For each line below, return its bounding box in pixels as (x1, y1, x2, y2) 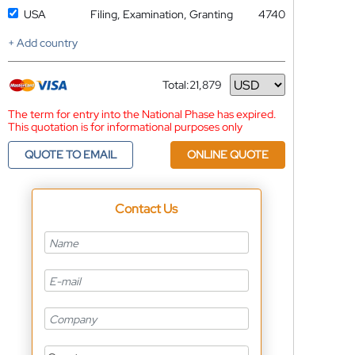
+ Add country (7, 36, 78, 50)
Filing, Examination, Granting (90, 7, 233, 21)
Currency (162, 83, 208, 98)
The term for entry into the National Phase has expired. (7, 107, 277, 121)
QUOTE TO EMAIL (24, 147, 116, 162)
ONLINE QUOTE (186, 147, 269, 162)
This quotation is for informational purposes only (7, 120, 242, 134)
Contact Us (115, 200, 178, 217)
